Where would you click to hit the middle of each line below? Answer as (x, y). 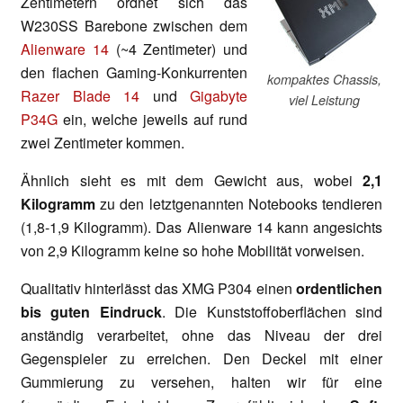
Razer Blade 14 (80, 95)
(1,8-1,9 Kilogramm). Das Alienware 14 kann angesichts (201, 227)
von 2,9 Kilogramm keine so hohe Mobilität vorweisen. (193, 250)
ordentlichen (339, 288)
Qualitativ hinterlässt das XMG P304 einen (158, 288)
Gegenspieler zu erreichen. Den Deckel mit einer (201, 358)
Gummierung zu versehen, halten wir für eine (201, 381)
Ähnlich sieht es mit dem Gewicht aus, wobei (192, 180)
